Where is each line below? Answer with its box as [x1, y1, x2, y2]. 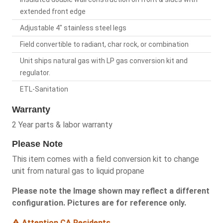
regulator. [20, 68, 50, 77]
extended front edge [20, 7, 86, 15]
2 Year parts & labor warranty [12, 119, 112, 129]
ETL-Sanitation [20, 85, 68, 93]
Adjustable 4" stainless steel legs [20, 23, 126, 32]
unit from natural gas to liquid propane [12, 166, 144, 176]
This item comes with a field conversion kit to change [12, 154, 199, 164]
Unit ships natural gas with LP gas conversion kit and [20, 56, 188, 65]
